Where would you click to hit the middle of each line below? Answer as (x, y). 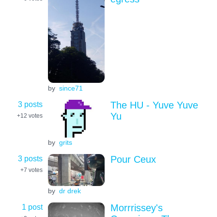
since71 (71, 88)
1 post (32, 207)
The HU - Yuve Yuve (154, 105)
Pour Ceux (133, 159)
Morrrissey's (136, 208)
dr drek (70, 191)
